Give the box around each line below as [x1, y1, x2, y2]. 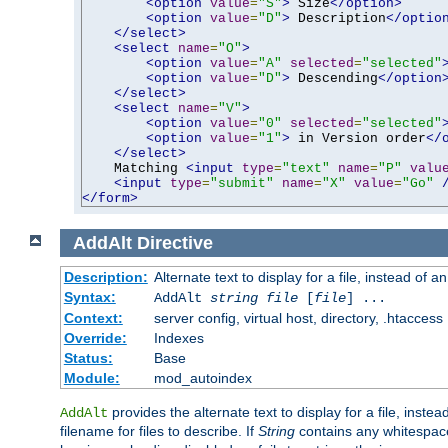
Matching [82, 160, 186, 176]
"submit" [210, 175, 274, 191]
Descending [290, 70, 378, 86]
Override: [63, 330, 127, 347]
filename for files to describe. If [60, 423, 258, 440]
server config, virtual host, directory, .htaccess [153, 310, 443, 327]
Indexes [153, 330, 204, 347]
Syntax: [63, 289, 116, 306]
